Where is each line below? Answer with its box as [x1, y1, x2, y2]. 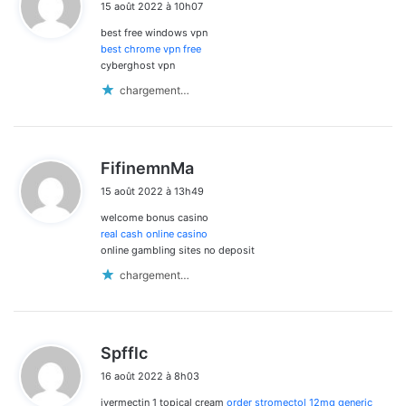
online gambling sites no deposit [101, 244, 255, 257]
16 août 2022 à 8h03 [101, 370, 199, 383]
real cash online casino [101, 227, 208, 241]
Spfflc [101, 343, 148, 363]
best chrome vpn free [101, 43, 201, 56]
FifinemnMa [101, 159, 194, 179]
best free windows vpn [101, 26, 208, 40]
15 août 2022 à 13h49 [101, 185, 204, 198]
